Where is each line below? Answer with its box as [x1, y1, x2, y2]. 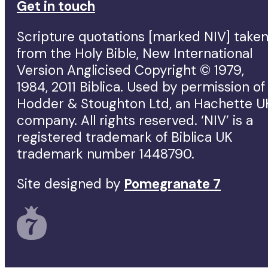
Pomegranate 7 [124, 175, 221, 193]
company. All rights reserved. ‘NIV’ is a [17, 111, 253, 129]
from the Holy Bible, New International [17, 44, 252, 62]
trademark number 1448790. [17, 145, 194, 163]
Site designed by [17, 175, 124, 193]
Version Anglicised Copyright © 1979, [17, 61, 244, 79]
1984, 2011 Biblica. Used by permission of [17, 78, 265, 96]
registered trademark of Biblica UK [17, 128, 232, 146]
